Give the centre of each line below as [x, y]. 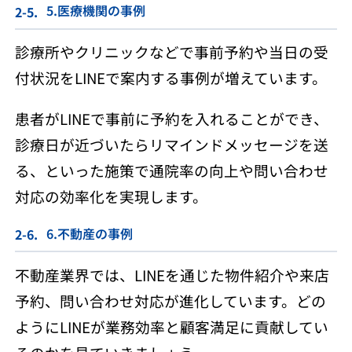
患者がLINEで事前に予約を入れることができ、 [171, 119]
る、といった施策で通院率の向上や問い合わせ [171, 170]
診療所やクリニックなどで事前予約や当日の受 [171, 52]
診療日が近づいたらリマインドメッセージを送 [171, 145]
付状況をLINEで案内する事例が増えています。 [170, 78]
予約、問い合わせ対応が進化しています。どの [170, 300]
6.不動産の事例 [89, 233]
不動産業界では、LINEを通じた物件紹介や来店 [172, 274]
